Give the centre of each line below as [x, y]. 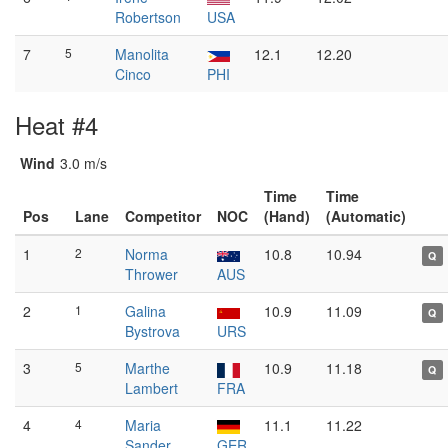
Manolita [142, 54]
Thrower [151, 274]
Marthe [147, 368]
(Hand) [287, 216]
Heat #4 [56, 124]
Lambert [151, 388]
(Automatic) [366, 216]
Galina [145, 311]
